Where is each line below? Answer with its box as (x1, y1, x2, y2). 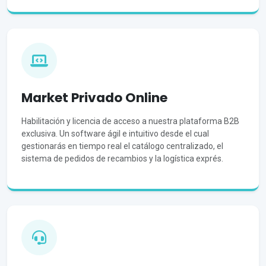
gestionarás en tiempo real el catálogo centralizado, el (21, 141, 223, 151)
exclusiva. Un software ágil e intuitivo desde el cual (21, 129, 209, 139)
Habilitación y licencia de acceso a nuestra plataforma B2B (21, 116, 239, 126)
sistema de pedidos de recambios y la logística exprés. (21, 154, 223, 164)
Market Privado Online (21, 88, 167, 107)
